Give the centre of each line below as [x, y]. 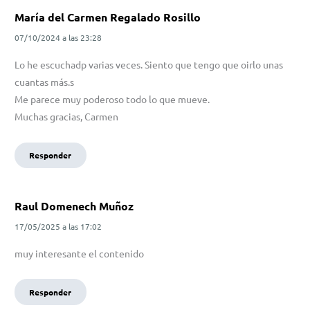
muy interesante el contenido [79, 253]
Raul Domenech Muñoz [74, 206]
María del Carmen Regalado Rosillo [108, 17]
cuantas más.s [44, 82]
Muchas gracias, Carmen [66, 117]
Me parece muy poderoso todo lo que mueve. [112, 99]
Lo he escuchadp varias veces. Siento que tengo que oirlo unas [149, 65]
